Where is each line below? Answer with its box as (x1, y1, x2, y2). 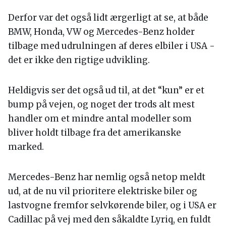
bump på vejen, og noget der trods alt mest (8, 98, 195, 110)
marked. (8, 141, 44, 152)
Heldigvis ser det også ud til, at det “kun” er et (8, 84, 204, 96)
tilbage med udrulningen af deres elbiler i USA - (8, 40, 215, 51)
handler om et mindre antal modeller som (8, 112, 192, 124)
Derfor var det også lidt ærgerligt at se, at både (8, 12, 208, 23)
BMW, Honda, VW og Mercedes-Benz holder (8, 26, 195, 37)
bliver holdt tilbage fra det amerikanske (8, 127, 181, 138)
